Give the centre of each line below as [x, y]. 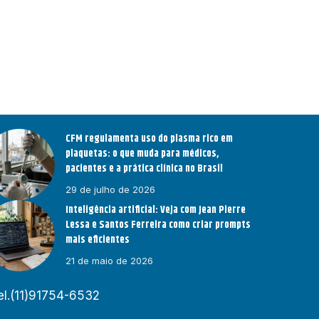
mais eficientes [98, 240]
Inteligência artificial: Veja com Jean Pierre [156, 210]
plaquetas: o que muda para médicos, [142, 154]
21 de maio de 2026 [110, 261]
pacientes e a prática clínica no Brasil [145, 169]
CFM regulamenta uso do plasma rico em [150, 139]
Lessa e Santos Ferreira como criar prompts [158, 225]
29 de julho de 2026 [111, 190]
